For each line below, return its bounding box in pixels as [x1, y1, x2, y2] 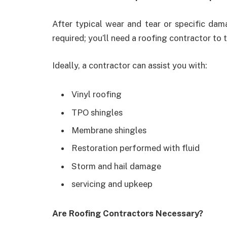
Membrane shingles [71, 125, 146, 136]
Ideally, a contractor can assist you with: [52, 60, 207, 70]
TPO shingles [71, 107, 123, 118]
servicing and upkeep [71, 178, 153, 189]
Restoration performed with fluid [71, 143, 200, 154]
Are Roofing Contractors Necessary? [52, 208, 203, 218]
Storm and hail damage [71, 161, 161, 171]
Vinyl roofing [71, 89, 122, 100]
